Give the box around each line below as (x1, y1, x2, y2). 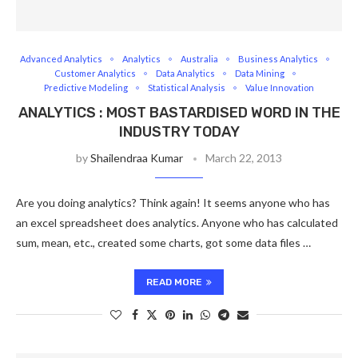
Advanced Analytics (20, 54, 102, 64)
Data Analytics (155, 68, 215, 78)
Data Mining (234, 68, 284, 78)
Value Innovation (245, 82, 314, 93)
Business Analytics (238, 54, 318, 64)
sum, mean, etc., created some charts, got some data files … (16, 236, 311, 249)
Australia (181, 54, 218, 64)
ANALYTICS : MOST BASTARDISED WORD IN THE (18, 104, 340, 121)
